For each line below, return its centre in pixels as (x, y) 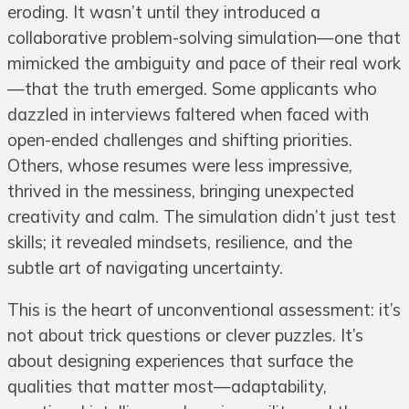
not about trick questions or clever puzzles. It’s (185, 336)
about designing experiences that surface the (180, 362)
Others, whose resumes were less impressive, (180, 166)
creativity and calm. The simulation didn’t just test (202, 217)
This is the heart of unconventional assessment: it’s (204, 310)
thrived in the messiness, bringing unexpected (181, 192)
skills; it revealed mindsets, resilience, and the (180, 243)
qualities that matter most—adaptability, (167, 387)
